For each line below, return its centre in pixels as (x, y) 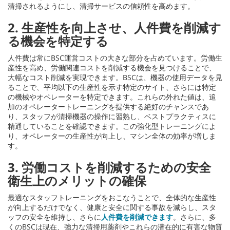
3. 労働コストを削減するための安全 (109, 167)
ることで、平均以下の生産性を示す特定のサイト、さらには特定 (112, 87)
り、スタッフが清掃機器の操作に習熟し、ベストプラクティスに (112, 116)
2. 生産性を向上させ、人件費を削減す (114, 27)
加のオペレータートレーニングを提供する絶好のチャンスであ (108, 106)
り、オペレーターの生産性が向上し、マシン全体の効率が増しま (112, 136)
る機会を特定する (58, 41)
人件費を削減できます (137, 217)
